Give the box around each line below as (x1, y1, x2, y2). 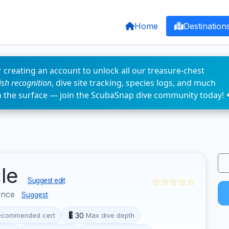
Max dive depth (85, 211, 134, 219)
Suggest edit (28, 176, 65, 185)
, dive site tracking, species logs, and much (52, 77, 216, 88)
